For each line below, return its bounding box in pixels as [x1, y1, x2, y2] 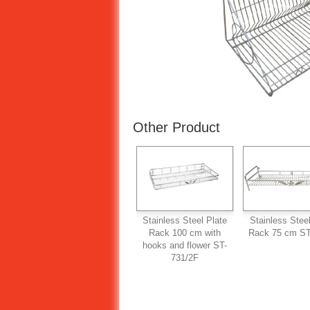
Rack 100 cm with [149, 227, 221, 238]
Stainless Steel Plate [143, 215, 228, 226]
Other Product [133, 119, 220, 135]
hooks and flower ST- [143, 239, 228, 250]
